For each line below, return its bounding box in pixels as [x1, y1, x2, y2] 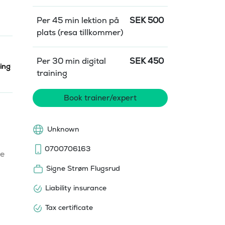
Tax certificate [45, 203, 93, 212]
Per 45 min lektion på [37, 15, 119, 26]
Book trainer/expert [64, 93, 137, 102]
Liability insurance [45, 183, 106, 192]
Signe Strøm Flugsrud [46, 164, 120, 173]
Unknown [47, 125, 79, 134]
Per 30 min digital [37, 56, 106, 66]
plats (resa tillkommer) [37, 27, 123, 38]
